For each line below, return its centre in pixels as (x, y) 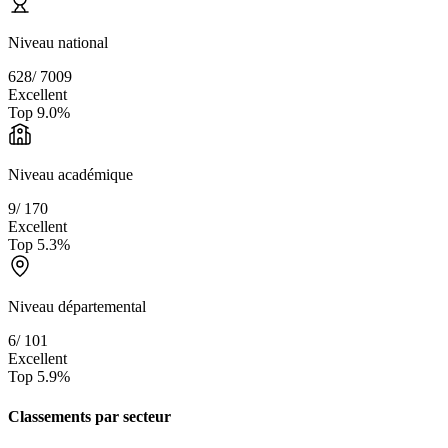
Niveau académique (70, 175)
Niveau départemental (77, 307)
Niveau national (58, 43)
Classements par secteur (89, 416)
